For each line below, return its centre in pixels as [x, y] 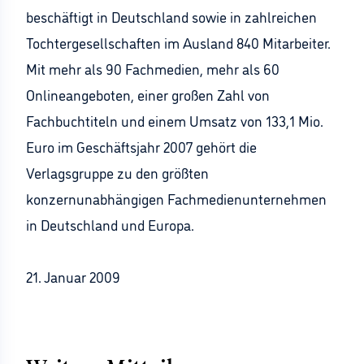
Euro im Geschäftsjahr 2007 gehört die [141, 146]
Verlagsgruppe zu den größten [117, 172]
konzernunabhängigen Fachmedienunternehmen [176, 198]
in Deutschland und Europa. [110, 224]
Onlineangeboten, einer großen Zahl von [148, 94]
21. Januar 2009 [73, 276]
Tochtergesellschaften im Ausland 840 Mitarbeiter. [178, 42]
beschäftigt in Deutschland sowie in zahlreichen [171, 16]
